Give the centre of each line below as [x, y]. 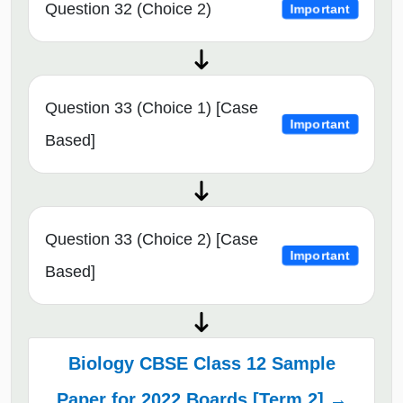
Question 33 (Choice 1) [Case [152, 108]
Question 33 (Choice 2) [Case [152, 240]
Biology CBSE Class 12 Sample [201, 364]
